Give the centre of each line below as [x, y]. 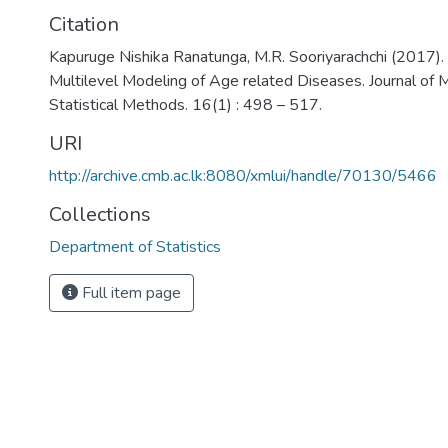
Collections [100, 214]
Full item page [129, 293]
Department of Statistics [135, 247]
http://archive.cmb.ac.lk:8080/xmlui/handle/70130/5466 [243, 176]
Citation [84, 24]
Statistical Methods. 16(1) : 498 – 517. [185, 105]
